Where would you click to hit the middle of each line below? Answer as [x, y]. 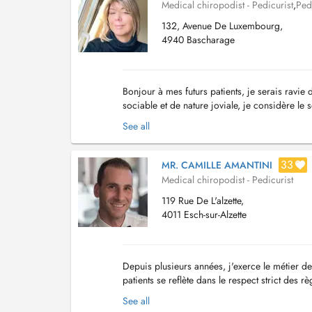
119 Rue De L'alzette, [203, 201]
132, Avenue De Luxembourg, [222, 26]
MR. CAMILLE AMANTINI [217, 165]
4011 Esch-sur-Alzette [204, 214]
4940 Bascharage [198, 40]
